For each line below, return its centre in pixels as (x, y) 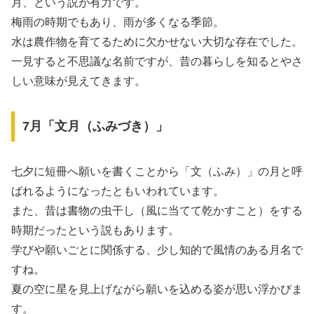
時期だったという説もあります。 (95, 231)
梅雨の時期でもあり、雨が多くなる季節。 (118, 22)
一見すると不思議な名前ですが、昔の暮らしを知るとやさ (157, 61)
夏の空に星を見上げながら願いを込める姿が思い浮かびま (157, 289)
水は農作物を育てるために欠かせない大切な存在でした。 (157, 41)
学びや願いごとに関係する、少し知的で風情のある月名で (157, 250)
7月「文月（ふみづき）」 (95, 127)
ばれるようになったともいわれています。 (118, 191)
